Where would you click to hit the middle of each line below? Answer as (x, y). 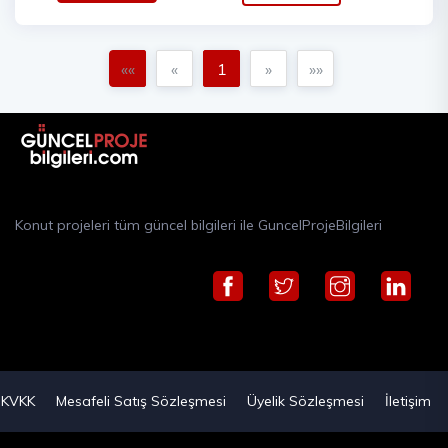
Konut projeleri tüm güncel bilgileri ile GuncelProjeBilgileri (198, 225)
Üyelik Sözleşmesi (305, 401)
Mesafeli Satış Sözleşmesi (140, 401)
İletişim (407, 401)
